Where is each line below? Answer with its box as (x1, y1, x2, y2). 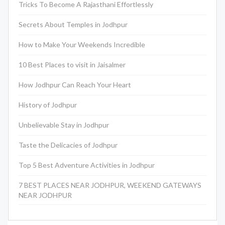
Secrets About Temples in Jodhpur (19, 20, 128, 29)
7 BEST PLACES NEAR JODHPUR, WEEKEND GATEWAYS (19, 181, 201, 190)
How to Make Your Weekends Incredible (19, 40, 145, 49)
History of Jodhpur (19, 100, 77, 109)
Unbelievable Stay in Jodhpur (19, 121, 109, 130)
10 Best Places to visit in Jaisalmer (19, 60, 126, 69)
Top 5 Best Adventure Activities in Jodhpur (19, 161, 155, 170)
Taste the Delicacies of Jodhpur (19, 141, 118, 150)
